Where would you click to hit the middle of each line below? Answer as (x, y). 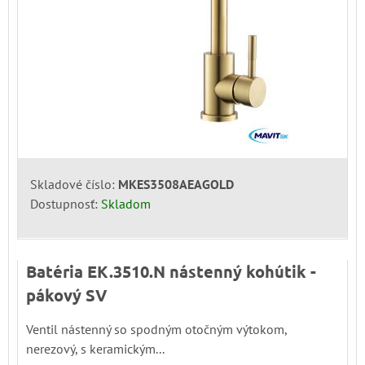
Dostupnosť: (66, 203)
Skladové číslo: (74, 184)
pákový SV (66, 295)
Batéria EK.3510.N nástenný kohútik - (171, 271)
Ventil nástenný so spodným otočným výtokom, (156, 329)
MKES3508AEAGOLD (176, 184)
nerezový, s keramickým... (95, 348)
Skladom (126, 203)
